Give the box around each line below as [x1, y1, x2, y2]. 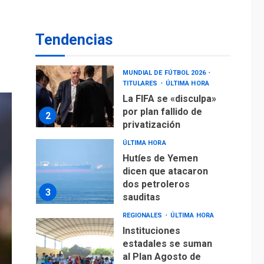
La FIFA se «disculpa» [122, 84, 216, 95]
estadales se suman [122, 229, 212, 240]
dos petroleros [122, 169, 190, 181]
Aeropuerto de [122, 16, 189, 28]
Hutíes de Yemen [122, 143, 198, 155]
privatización [122, 110, 180, 121]
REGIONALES [122, 202, 164, 210]
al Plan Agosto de [122, 242, 201, 253]
